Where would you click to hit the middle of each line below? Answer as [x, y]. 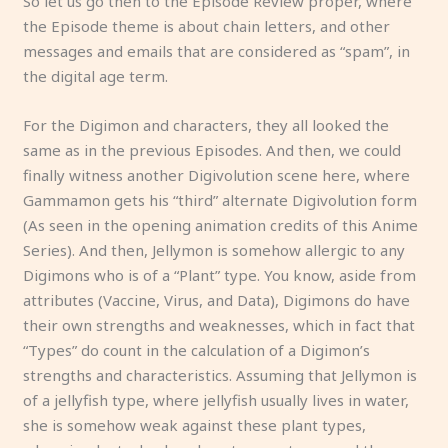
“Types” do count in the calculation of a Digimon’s [197, 349]
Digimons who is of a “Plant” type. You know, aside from [220, 274]
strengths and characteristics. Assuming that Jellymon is [220, 374]
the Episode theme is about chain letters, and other [207, 25]
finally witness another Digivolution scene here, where [217, 174]
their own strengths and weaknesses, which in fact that [219, 324]
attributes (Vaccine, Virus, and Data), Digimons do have [217, 299]
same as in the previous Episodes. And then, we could [212, 149]
